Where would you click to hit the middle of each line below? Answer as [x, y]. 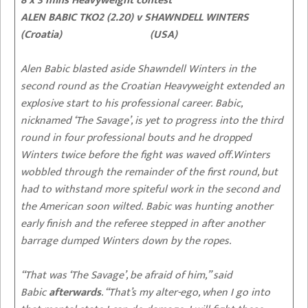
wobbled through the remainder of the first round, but [149, 172]
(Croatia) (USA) [99, 34]
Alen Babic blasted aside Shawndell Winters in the [138, 69]
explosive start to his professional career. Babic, [132, 103]
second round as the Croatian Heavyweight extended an [153, 86]
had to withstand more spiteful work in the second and [150, 189]
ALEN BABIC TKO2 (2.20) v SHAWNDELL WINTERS [136, 17]
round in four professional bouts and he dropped [136, 137]
